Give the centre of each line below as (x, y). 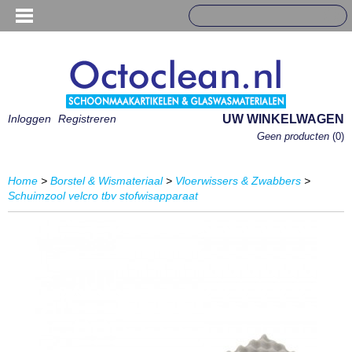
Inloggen (29, 119)
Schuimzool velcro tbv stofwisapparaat (103, 196)
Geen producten (295, 136)
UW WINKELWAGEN (283, 119)
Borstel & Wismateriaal (106, 181)
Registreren (87, 119)
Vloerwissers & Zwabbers (238, 181)
